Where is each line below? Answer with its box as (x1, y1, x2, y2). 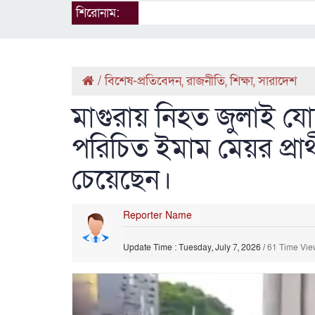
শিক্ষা (230, 72, 253, 89)
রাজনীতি (186, 72, 225, 89)
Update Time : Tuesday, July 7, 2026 (123, 241, 262, 253)
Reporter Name (123, 208, 193, 222)
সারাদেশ (258, 72, 297, 89)
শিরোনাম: (76, 4, 120, 21)
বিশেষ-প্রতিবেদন (105, 72, 181, 89)
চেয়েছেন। (72, 160, 172, 198)
